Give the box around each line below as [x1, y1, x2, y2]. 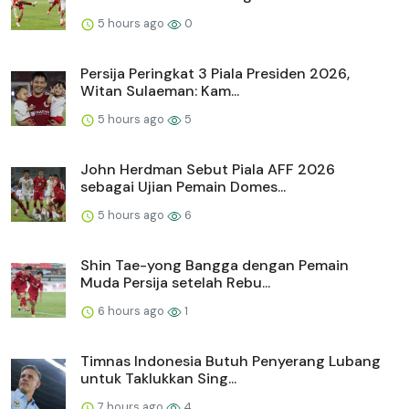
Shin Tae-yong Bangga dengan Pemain [80, 256, 349, 276]
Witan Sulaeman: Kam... [80, 81, 239, 101]
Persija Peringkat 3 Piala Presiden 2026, [80, 64, 350, 84]
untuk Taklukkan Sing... [80, 369, 236, 389]
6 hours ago [95, 303, 167, 320]
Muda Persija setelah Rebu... [80, 273, 270, 293]
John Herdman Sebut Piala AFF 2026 [80, 160, 335, 180]
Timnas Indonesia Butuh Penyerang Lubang [80, 351, 381, 372]
